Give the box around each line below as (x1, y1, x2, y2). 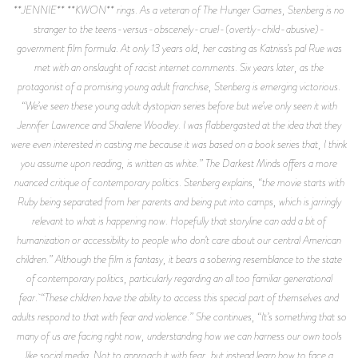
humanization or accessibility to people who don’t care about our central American (17, 231, 341, 248)
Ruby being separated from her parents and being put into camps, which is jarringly (17, 193, 341, 209)
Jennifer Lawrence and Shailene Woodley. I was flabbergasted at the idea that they (17, 116, 341, 133)
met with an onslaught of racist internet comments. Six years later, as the (34, 58, 324, 75)
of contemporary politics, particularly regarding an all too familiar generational (26, 269, 332, 286)
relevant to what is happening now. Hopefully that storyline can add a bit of (32, 212, 326, 229)
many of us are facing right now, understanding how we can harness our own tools (16, 327, 342, 344)
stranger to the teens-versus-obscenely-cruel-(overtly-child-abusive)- (33, 20, 325, 37)
